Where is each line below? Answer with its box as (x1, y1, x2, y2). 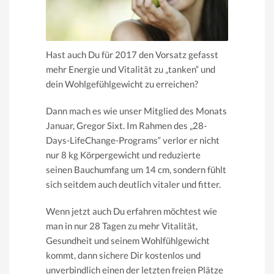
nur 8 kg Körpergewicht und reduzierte (46, 149, 201, 160)
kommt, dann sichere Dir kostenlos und (46, 249, 201, 261)
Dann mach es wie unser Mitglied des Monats (46, 105, 227, 116)
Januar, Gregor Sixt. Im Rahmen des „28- (46, 119, 207, 131)
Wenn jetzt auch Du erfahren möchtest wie (46, 205, 217, 217)
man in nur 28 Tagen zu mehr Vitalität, (46, 220, 198, 231)
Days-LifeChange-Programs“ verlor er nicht (46, 134, 220, 146)
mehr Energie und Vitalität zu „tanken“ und (46, 63, 215, 75)
